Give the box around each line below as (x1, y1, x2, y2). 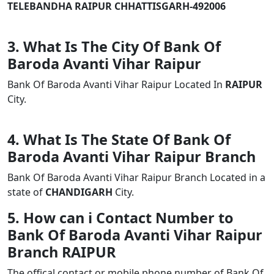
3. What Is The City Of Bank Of (7, 37, 221, 56)
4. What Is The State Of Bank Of (7, 130, 231, 149)
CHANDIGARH (45, 185, 113, 199)
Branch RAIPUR (7, 242, 116, 262)
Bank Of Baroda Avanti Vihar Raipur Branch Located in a (7, 171, 265, 184)
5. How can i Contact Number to (7, 208, 234, 228)
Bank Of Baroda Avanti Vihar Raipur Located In (7, 78, 225, 91)
